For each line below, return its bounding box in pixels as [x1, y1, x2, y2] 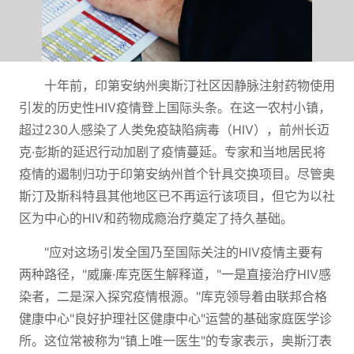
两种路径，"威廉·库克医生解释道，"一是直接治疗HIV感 [19, 266, 331, 282]
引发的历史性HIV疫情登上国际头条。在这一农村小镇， [19, 100, 331, 115]
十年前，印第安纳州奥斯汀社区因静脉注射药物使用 [44, 77, 335, 93]
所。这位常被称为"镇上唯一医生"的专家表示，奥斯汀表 [19, 333, 332, 348]
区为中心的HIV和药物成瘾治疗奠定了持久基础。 [19, 210, 293, 226]
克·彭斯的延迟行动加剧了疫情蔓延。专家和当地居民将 [19, 144, 326, 160]
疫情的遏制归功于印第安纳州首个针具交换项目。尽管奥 [19, 166, 335, 182]
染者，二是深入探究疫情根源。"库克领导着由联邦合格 [19, 288, 327, 304]
